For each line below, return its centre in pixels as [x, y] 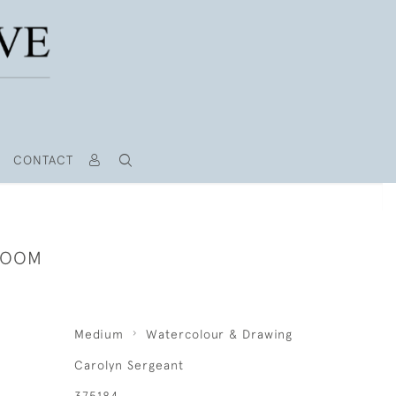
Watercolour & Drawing [219, 334]
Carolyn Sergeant [129, 365]
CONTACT [43, 160]
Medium [99, 334]
